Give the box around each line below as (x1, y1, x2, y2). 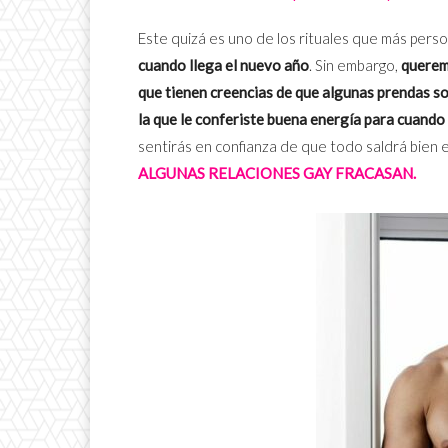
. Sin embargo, (309, 56, 398, 75)
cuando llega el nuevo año (138, 56, 309, 75)
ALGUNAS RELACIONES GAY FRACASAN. (138, 164, 419, 183)
